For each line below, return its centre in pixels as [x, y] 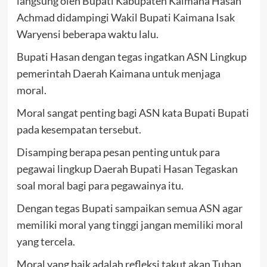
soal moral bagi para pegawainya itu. [100, 186]
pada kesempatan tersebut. [79, 130]
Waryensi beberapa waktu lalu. [87, 34]
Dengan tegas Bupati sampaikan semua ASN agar [129, 208]
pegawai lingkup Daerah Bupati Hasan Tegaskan [127, 169]
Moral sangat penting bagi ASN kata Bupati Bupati [133, 113]
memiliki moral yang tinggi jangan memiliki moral [130, 225]
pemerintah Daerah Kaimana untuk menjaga [118, 74]
